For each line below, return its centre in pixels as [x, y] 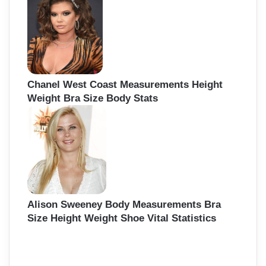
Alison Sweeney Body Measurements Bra [124, 204]
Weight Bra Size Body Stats [93, 99]
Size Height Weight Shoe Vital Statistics [122, 218]
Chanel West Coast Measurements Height [125, 85]
